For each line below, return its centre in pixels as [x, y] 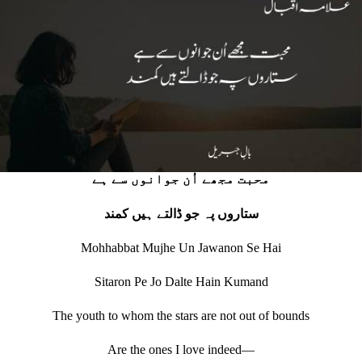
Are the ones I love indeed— [181, 350]
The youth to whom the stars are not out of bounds [181, 316]
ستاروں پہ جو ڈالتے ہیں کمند [181, 214]
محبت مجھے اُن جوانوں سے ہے [181, 179]
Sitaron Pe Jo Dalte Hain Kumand [181, 282]
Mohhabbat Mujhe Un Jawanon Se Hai [181, 248]
